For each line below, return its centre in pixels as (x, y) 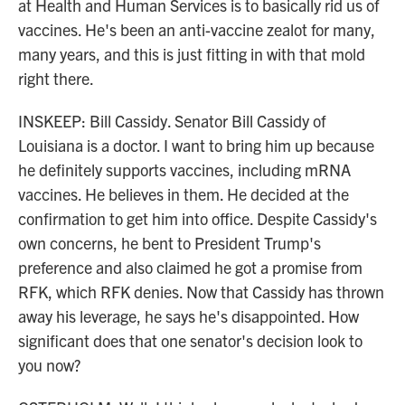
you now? (49, 365)
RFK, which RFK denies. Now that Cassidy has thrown (201, 292)
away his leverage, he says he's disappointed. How (188, 316)
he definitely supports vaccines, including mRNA (184, 170)
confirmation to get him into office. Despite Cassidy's (198, 218)
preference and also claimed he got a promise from (190, 267)
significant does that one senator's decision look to (190, 340)
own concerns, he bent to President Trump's (170, 243)
